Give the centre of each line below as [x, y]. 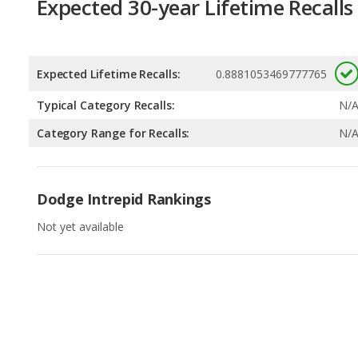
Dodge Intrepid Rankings [124, 127]
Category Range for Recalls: [113, 62]
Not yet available [80, 155]
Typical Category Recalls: [106, 34]
